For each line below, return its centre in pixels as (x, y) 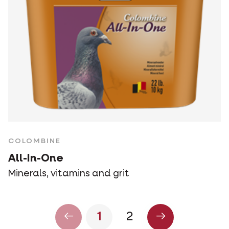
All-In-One (36, 159)
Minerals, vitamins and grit (69, 174)
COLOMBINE (35, 141)
